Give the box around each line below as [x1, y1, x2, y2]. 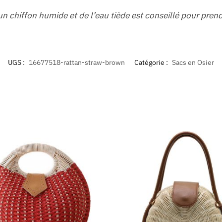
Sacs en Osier [172, 57, 214, 67]
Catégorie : [134, 57, 169, 67]
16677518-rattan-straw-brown [29, 57, 125, 67]
